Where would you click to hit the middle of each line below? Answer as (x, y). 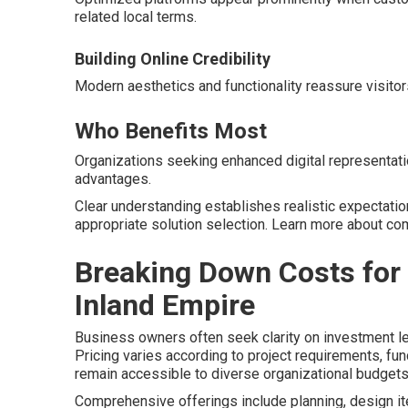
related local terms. (136, 16)
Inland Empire (165, 305)
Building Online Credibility (173, 58)
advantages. (113, 178)
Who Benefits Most (171, 131)
